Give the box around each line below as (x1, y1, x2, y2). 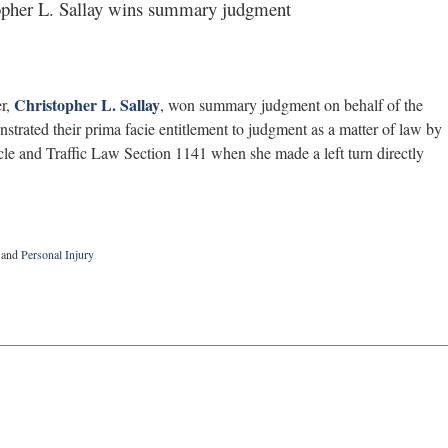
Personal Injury (21, 246, 94, 262)
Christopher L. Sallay (14, 93, 160, 116)
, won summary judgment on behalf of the (160, 94, 423, 115)
